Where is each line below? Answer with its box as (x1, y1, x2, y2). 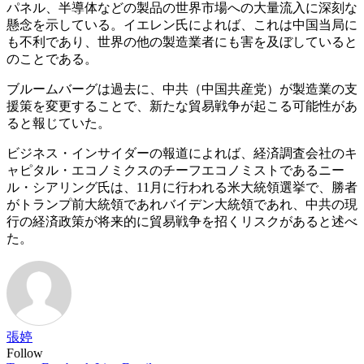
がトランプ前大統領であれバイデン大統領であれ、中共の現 (6, 197, 357, 211)
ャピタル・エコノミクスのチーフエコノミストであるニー (6, 162, 344, 177)
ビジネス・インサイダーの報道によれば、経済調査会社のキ (6, 145, 357, 160)
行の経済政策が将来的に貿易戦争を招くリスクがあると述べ (6, 214, 357, 228)
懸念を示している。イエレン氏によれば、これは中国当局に (6, 17, 357, 32)
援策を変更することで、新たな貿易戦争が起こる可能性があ (6, 98, 357, 113)
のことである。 (6, 51, 97, 66)
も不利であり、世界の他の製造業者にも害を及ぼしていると (6, 34, 357, 49)
